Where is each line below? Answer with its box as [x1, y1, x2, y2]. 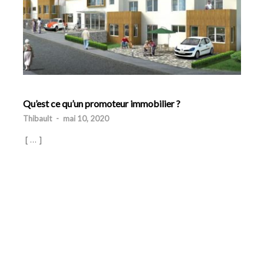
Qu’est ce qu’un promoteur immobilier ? [23, 98, 180, 110]
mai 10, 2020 [63, 114, 109, 124]
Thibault [23, 114, 52, 124]
